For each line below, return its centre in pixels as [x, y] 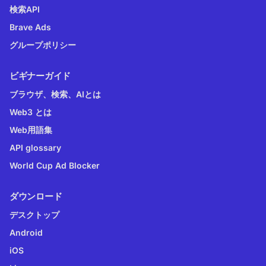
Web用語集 [31, 129]
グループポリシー [43, 45]
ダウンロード [36, 196]
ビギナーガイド [40, 75]
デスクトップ [34, 214]
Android [26, 232]
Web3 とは [31, 112]
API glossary [35, 147]
